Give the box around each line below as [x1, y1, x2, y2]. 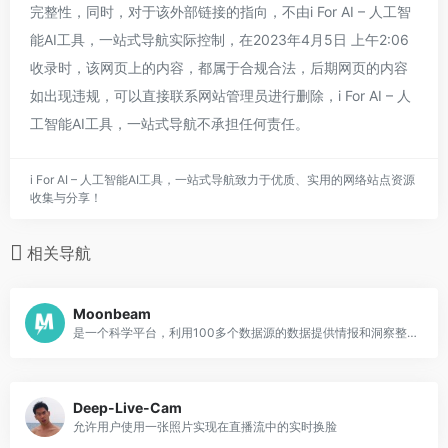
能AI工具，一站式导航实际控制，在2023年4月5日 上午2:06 [30, 30, 409, 48]
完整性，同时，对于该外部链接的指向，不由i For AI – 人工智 [30, 2, 411, 20]
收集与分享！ [30, 189, 102, 205]
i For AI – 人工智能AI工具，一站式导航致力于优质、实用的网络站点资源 [30, 171, 415, 187]
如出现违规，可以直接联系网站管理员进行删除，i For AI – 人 [30, 86, 411, 104]
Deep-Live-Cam [73, 399, 182, 417]
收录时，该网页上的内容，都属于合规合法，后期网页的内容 [30, 58, 408, 76]
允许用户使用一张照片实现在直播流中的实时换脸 [73, 419, 337, 435]
